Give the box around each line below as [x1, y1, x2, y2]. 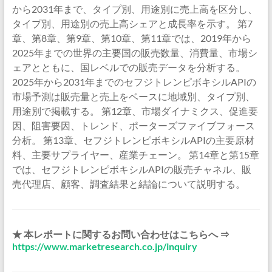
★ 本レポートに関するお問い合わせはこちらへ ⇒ [12, 228, 229, 240]
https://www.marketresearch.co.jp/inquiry [12, 240, 197, 252]
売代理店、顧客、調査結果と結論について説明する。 [12, 178, 245, 189]
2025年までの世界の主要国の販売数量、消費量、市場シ [12, 47, 257, 58]
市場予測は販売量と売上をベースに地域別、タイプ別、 [12, 90, 255, 102]
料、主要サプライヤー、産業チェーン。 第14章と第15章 [12, 149, 259, 160]
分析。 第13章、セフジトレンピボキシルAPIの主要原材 [12, 134, 254, 146]
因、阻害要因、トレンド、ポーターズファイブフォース [12, 120, 255, 131]
